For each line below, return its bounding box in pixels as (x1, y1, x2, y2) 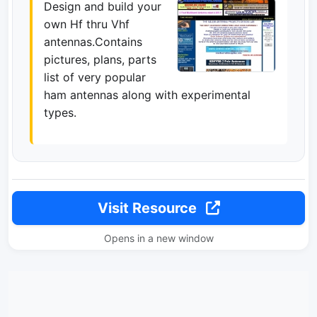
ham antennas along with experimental (44, 88, 250, 102)
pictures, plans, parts (44, 52, 156, 67)
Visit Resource (97, 200, 200, 217)
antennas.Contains (44, 35, 142, 49)
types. (44, 105, 76, 120)
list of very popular (44, 70, 146, 84)
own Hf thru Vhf (44, 17, 129, 31)
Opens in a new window (103, 232, 214, 244)
